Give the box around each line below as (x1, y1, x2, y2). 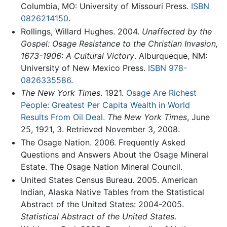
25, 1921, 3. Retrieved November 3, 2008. (20, 124, 180, 135)
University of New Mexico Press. (20, 62, 148, 73)
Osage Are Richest (126, 88, 197, 98)
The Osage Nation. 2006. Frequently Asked (20, 137, 185, 147)
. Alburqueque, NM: (134, 50, 207, 61)
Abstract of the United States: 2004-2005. (20, 199, 184, 209)
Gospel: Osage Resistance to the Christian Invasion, (20, 38, 218, 49)
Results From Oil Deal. (20, 112, 105, 123)
